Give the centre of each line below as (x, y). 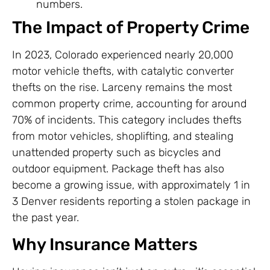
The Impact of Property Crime (131, 27)
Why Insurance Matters (105, 245)
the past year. (46, 217)
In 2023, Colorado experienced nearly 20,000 (123, 55)
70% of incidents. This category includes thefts (127, 120)
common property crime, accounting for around (129, 103)
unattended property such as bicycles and (116, 152)
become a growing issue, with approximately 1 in (131, 185)
